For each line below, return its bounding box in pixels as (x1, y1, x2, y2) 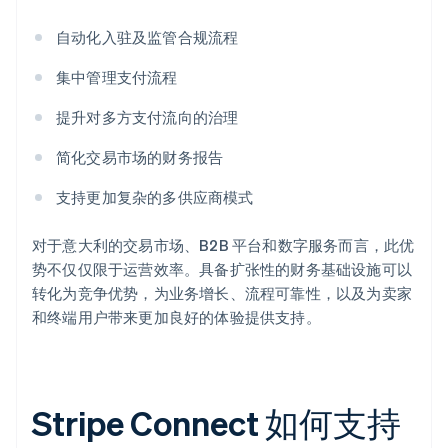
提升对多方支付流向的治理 (56, 107, 239, 128)
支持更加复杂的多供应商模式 (56, 187, 254, 208)
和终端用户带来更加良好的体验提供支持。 (32, 307, 321, 328)
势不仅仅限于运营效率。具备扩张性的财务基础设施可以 (32, 259, 413, 280)
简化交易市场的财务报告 (56, 147, 224, 168)
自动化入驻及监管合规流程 (56, 27, 239, 48)
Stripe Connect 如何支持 (32, 401, 402, 445)
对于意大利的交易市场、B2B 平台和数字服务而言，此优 (32, 235, 415, 256)
